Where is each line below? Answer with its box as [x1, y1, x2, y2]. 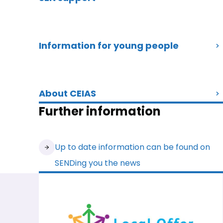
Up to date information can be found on [55, 141, 210, 153]
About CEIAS [39, 87, 96, 100]
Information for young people [39, 39, 179, 52]
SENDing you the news [55, 157, 140, 169]
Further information [39, 103, 161, 119]
